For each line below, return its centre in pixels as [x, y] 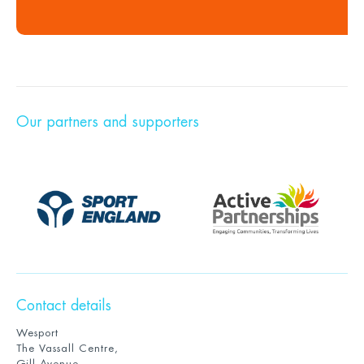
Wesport [37, 332]
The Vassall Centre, [67, 348]
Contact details [64, 305]
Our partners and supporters [108, 121]
